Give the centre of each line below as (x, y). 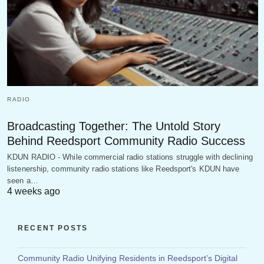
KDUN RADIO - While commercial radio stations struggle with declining (130, 157)
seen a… (23, 181)
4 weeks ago (34, 192)
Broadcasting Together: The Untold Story (114, 126)
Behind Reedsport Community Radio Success (126, 141)
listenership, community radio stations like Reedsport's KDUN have (123, 169)
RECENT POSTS (53, 228)
